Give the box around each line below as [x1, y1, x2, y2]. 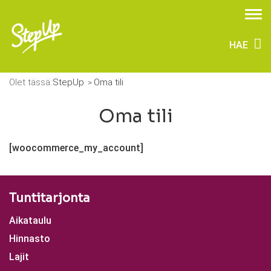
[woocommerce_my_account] [9, 142, 143, 154]
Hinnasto [9, 233, 50, 244]
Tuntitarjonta [9, 191, 90, 206]
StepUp [53, 77, 84, 88]
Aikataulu [9, 215, 51, 226]
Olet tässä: [9, 77, 52, 88]
